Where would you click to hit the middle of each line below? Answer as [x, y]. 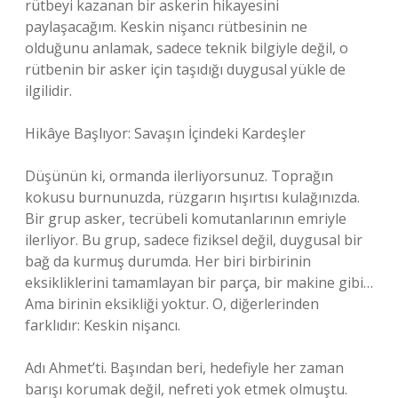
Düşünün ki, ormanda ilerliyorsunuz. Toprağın [179, 176]
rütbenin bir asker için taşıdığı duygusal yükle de [185, 69]
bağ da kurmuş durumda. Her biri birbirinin [168, 261]
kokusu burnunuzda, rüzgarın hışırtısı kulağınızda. [192, 197]
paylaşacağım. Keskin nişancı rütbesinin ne [166, 27]
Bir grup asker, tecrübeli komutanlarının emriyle [186, 219]
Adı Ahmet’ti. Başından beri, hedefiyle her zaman [184, 368]
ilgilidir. [48, 91]
